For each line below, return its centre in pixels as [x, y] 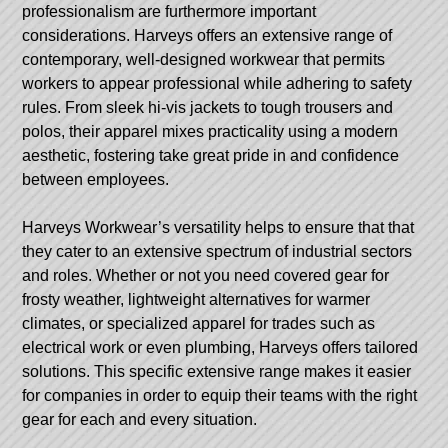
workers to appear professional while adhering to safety [217, 83]
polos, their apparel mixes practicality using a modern [210, 131]
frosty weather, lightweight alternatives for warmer [196, 299]
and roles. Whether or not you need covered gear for [206, 275]
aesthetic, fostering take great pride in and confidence [211, 155]
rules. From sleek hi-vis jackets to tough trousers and [208, 107]
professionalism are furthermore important [169, 11]
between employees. [96, 179]
